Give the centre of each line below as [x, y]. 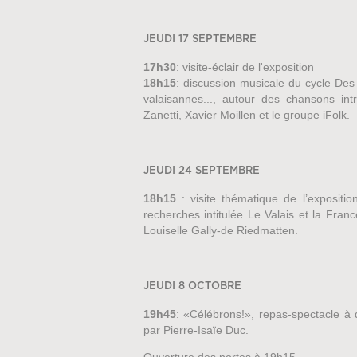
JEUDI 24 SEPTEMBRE [201, 171]
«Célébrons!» [218, 314]
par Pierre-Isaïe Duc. [196, 330]
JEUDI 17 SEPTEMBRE [200, 39]
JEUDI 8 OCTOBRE [194, 287]
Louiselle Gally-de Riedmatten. [220, 230]
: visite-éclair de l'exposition [245, 67]
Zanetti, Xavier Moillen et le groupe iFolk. [248, 114]
